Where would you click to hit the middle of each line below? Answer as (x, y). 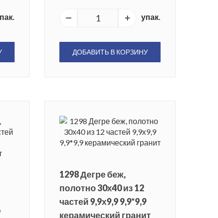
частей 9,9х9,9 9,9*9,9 (103, 202)
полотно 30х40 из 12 (102, 188)
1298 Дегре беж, (92, 174)
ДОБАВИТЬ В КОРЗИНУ (110, 52)
